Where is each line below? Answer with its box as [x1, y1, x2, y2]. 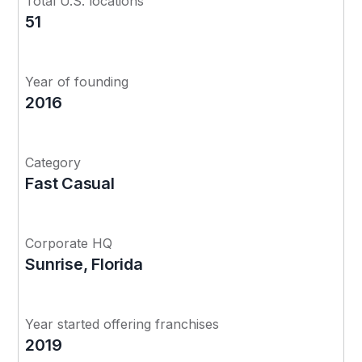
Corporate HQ [25, 234, 113, 251]
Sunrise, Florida [25, 254, 143, 274]
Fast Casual [25, 173, 115, 193]
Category [25, 154, 82, 170]
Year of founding [25, 73, 129, 90]
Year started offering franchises [25, 315, 220, 332]
